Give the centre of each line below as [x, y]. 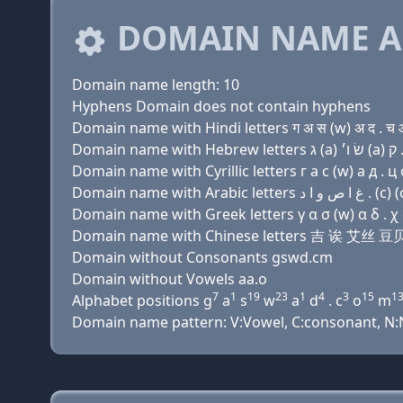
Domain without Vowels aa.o [170, 279]
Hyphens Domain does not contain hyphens [221, 106]
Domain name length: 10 [156, 85]
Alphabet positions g [142, 300]
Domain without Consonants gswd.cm [202, 257]
